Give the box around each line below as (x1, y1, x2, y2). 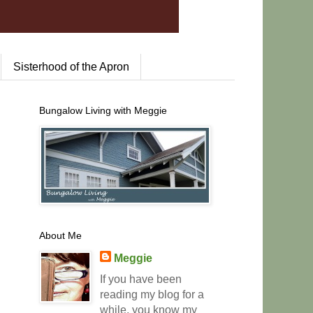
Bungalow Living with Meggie (39, 105, 167, 117)
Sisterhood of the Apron (13, 60, 129, 73)
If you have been (100, 273, 182, 286)
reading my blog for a (100, 289, 204, 301)
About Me (39, 230, 82, 242)
